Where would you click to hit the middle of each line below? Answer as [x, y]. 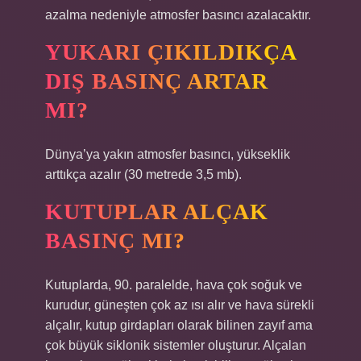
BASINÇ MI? [115, 241]
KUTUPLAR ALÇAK [157, 212]
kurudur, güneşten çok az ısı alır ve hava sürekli [180, 305]
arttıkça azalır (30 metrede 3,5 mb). [143, 174]
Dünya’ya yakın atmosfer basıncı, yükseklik [168, 154]
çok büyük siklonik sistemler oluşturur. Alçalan [176, 345]
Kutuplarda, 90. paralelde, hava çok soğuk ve [174, 285]
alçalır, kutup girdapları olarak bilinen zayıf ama [179, 325]
